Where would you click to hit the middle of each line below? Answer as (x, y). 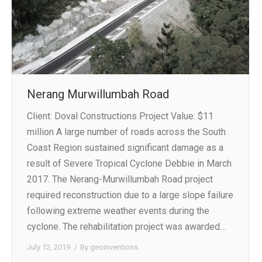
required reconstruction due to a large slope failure (130, 195)
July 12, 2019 (49, 247)
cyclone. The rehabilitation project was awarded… (126, 227)
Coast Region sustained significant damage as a (125, 148)
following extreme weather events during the (118, 211)
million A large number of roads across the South (126, 132)
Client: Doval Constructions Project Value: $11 (120, 116)
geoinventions (114, 247)
